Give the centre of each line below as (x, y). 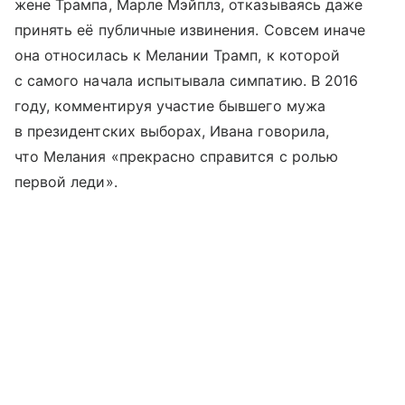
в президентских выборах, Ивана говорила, (172, 132)
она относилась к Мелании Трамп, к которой (177, 56)
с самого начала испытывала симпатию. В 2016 (187, 81)
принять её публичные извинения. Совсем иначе (190, 30)
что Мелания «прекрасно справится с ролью (176, 157)
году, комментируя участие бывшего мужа (170, 106)
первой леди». (66, 182)
